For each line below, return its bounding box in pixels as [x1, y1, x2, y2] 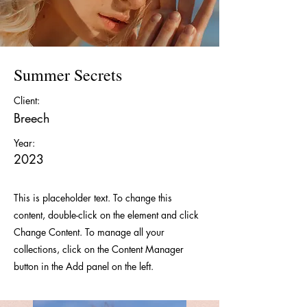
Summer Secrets [14, 64, 122, 86]
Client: [14, 94, 40, 107]
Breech [14, 110, 50, 126]
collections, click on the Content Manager [14, 243, 184, 256]
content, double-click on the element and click [14, 208, 199, 221]
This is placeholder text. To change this [14, 191, 172, 204]
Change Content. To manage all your [14, 225, 164, 238]
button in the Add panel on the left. [14, 260, 153, 273]
